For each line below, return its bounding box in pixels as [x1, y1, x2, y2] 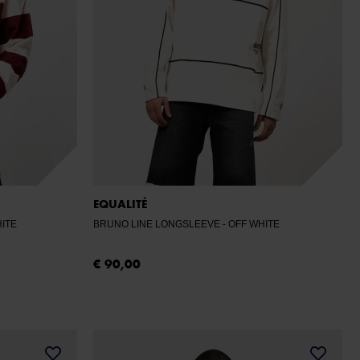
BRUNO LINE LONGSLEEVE [93, 219, 223, 230]
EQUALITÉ [93, 196, 147, 212]
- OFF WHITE [228, 219, 280, 230]
